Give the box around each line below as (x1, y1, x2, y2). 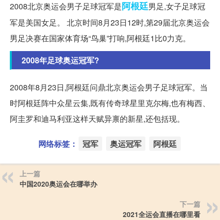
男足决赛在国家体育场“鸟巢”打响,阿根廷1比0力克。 (10, 32, 191, 44)
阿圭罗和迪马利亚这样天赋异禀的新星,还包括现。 (10, 112, 185, 124)
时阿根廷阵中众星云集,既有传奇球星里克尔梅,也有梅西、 (10, 97, 210, 109)
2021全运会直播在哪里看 (123, 209, 200, 219)
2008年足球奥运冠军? (22, 54, 99, 66)
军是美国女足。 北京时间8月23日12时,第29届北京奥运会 (10, 16, 210, 28)
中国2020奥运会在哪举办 (20, 178, 97, 189)
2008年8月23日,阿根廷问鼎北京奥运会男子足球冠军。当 (10, 81, 208, 93)
